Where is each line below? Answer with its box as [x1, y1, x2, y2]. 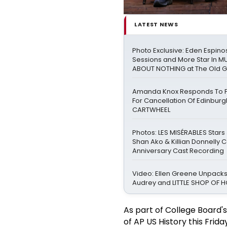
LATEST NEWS [134, 20, 178, 29]
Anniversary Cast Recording [132, 146, 224, 156]
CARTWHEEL [132, 105, 170, 115]
